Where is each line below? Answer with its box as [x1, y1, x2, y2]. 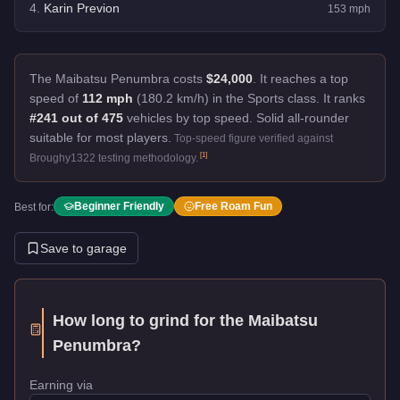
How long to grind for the [53, 311, 249, 329]
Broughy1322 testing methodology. [29, 151, 198, 164]
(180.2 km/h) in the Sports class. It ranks [133, 90, 365, 105]
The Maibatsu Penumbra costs [29, 71, 206, 86]
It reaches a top [260, 71, 348, 86]
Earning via [29, 377, 93, 392]
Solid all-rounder [256, 110, 349, 125]
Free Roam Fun [195, 199, 272, 212]
